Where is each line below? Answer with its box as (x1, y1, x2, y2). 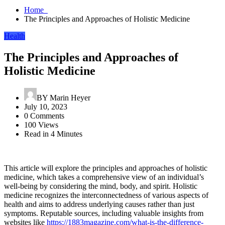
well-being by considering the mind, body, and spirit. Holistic (4, 181, 197, 190)
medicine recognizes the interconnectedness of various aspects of (4, 190, 208, 199)
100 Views (24, 120, 58, 129)
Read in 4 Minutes (24, 129, 82, 138)
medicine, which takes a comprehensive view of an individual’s (4, 172, 204, 181)
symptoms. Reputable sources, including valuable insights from (4, 208, 203, 217)
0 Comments (24, 111, 64, 120)
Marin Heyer (48, 93, 90, 102)
